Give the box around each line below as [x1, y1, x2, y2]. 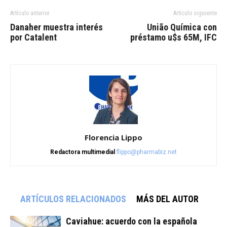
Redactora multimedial [50, 148, 115, 156]
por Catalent [10, 31, 57, 43]
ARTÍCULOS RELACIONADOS [20, 193, 126, 204]
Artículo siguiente [173, 9, 217, 17]
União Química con [147, 21, 217, 32]
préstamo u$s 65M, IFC [130, 31, 217, 43]
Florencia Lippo [85, 132, 142, 142]
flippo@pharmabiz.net [117, 148, 177, 156]
